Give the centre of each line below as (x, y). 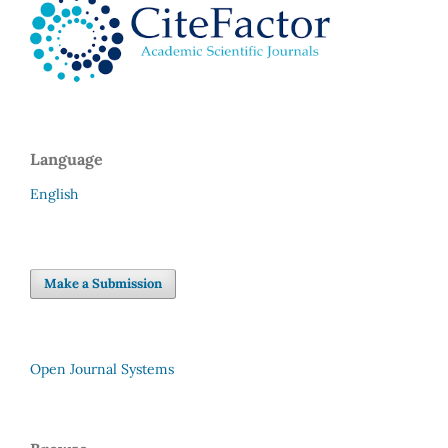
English (54, 193)
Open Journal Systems (102, 368)
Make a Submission (103, 283)
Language (66, 158)
